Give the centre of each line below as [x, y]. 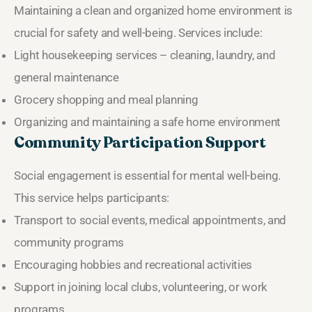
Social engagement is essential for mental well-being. [147, 175]
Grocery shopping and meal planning [106, 99]
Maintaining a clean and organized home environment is [153, 10]
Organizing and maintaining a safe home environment [147, 122]
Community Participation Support [140, 142]
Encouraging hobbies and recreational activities [133, 264]
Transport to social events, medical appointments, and [150, 220]
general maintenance [67, 77]
